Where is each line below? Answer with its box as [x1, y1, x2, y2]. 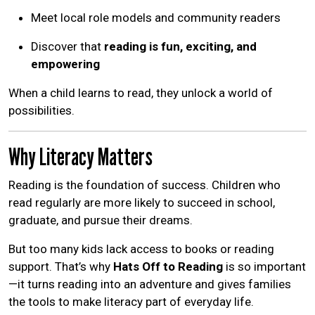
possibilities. [8, 103, 75, 117]
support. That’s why [8, 259, 113, 274]
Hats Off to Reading [113, 259, 223, 274]
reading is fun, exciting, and [104, 39, 257, 53]
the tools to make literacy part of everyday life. [8, 294, 254, 309]
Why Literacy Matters [8, 141, 153, 171]
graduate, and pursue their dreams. [8, 212, 193, 227]
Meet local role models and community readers [31, 10, 281, 25]
